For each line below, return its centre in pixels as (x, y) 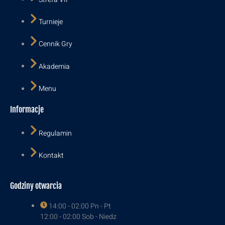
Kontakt (51, 156)
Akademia (54, 67)
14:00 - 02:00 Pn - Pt (80, 206)
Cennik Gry (55, 44)
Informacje (27, 109)
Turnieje (51, 22)
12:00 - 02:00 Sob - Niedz (78, 217)
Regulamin (55, 134)
